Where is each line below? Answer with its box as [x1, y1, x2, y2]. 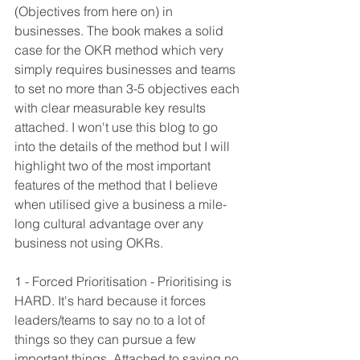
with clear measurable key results [14, 100, 209, 117]
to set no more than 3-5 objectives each [14, 80, 243, 97]
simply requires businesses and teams [14, 61, 239, 78]
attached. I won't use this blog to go [14, 119, 221, 136]
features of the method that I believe [14, 177, 221, 194]
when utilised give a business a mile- [14, 196, 227, 213]
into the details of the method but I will [14, 138, 233, 155]
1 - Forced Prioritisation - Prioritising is [14, 273, 235, 290]
